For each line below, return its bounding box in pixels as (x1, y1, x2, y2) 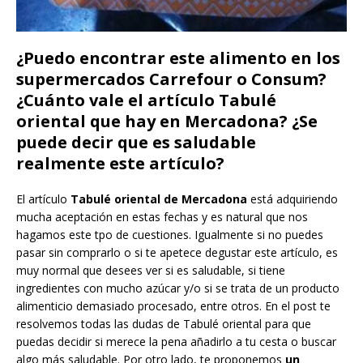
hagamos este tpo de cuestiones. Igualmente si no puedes (16, 226, 323, 242)
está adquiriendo (247, 190, 338, 207)
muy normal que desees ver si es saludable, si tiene (16, 262, 285, 278)
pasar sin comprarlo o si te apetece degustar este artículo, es (16, 244, 338, 260)
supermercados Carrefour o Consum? (16, 67, 327, 90)
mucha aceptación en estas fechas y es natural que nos (16, 208, 308, 224)
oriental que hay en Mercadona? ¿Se (16, 109, 318, 132)
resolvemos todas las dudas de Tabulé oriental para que (16, 315, 311, 331)
